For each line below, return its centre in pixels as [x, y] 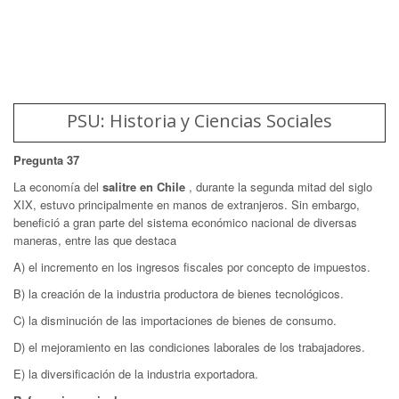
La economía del [58, 187]
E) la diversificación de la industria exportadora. [136, 374]
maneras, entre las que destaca [95, 240]
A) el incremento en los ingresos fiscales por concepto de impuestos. [192, 267]
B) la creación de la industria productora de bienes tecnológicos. [179, 293]
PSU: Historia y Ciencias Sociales [199, 121]
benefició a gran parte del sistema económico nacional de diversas [185, 222]
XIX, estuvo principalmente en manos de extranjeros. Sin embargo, [187, 204]
